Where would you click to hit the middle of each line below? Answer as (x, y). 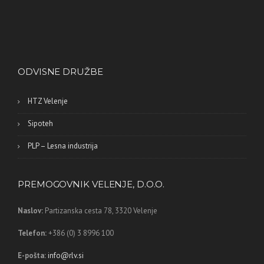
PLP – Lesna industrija (63, 146)
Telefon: (33, 233)
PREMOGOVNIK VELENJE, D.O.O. (91, 184)
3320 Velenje (136, 211)
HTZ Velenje (48, 101)
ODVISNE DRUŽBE (60, 72)
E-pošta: (32, 256)
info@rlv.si (66, 256)
